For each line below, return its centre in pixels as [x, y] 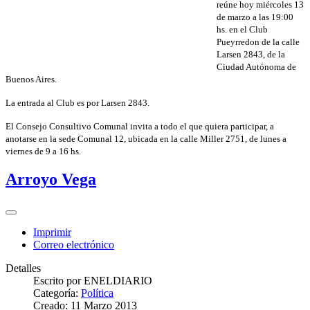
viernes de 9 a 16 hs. [43, 151]
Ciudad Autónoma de [256, 66]
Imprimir [52, 232]
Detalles [23, 268]
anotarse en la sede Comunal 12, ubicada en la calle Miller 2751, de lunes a [146, 138]
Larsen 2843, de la [251, 54]
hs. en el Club [242, 29]
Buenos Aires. [31, 79]
